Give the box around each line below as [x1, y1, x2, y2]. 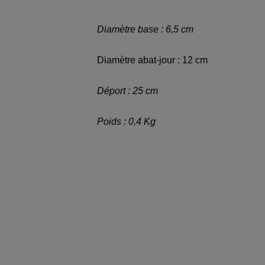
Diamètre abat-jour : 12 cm [97, 55, 208, 65]
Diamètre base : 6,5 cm [97, 24, 193, 34]
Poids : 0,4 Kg [97, 117, 156, 127]
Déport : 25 [97, 86, 146, 96]
